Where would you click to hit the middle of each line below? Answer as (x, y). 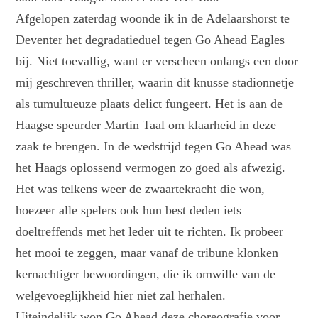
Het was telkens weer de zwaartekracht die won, (141, 189)
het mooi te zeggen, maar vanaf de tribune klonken (147, 253)
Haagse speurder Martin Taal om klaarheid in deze (146, 125)
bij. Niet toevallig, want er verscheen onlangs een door (157, 61)
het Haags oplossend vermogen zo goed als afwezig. (151, 168)
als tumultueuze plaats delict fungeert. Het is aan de (149, 104)
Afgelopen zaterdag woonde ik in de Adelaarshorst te (153, 19)
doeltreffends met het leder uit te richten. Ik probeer (150, 232)
